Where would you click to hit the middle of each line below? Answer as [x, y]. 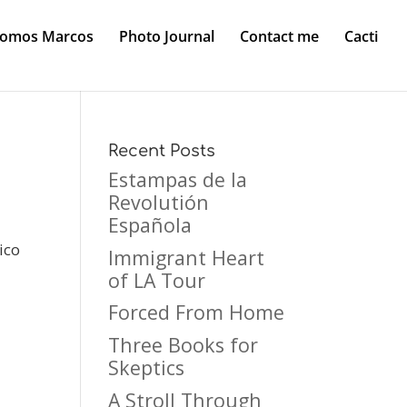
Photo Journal [167, 36]
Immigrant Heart [187, 257]
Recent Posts [162, 151]
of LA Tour [157, 280]
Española [150, 225]
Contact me [279, 36]
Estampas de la [178, 179]
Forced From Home [197, 313]
